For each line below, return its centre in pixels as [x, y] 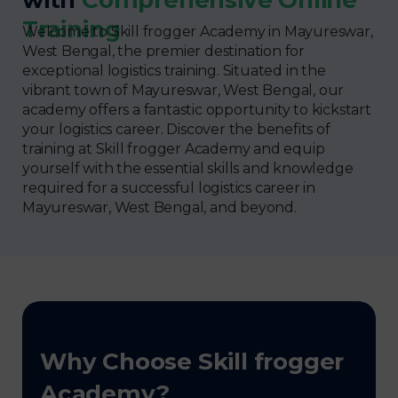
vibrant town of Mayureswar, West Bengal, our [183, 90]
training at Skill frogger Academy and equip [174, 148]
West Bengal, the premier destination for [163, 51]
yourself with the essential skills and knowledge [188, 168]
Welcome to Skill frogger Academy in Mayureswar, [198, 31]
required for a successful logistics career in [169, 187]
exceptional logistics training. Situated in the [174, 70]
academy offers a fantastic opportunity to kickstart [197, 109]
